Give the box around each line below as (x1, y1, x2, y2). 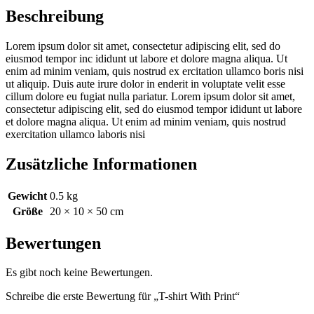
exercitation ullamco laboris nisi (6, 128, 145, 140)
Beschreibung (6, 6, 104, 25)
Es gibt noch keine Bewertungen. (6, 266, 153, 279)
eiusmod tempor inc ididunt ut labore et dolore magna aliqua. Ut (6, 52, 287, 64)
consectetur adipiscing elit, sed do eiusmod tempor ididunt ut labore (6, 102, 302, 115)
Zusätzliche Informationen (6, 154, 197, 173)
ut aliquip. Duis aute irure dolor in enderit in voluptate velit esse (6, 77, 285, 90)
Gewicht (8, 189, 47, 202)
